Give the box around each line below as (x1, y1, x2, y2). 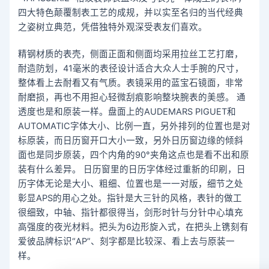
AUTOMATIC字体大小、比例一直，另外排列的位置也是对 (18, 121, 251, 132)
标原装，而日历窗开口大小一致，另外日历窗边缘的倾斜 (18, 135, 244, 147)
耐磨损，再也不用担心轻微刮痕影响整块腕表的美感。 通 (18, 92, 246, 103)
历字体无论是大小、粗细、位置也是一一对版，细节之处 (18, 178, 244, 190)
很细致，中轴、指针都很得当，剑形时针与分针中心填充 (18, 207, 244, 219)
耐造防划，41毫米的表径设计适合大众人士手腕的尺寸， (18, 63, 244, 74)
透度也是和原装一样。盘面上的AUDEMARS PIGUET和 (18, 106, 237, 118)
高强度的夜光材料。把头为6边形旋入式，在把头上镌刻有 (18, 222, 249, 233)
